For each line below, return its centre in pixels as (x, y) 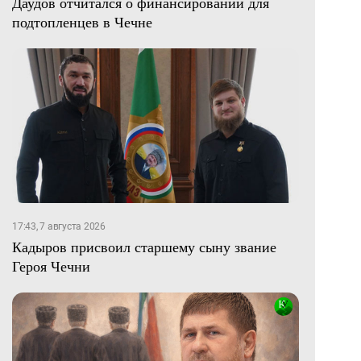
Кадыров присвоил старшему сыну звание (144, 247)
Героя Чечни (51, 266)
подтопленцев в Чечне (82, 22)
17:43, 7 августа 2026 (59, 227)
